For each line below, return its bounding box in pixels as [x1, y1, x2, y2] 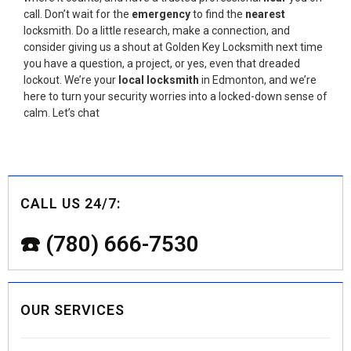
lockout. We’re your [24, 73, 118, 86]
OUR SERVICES [20, 301, 125, 318]
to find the [190, 7, 245, 20]
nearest [245, 7, 285, 20]
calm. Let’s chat [24, 106, 100, 119]
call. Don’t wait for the [24, 7, 132, 20]
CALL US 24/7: [20, 194, 121, 212]
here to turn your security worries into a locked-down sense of [24, 89, 327, 103]
